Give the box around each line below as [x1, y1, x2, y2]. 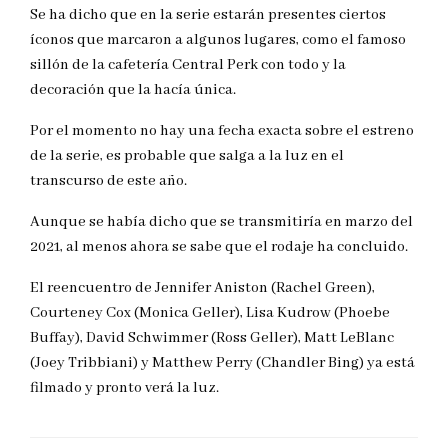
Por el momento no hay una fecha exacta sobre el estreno [30, 122, 414, 141]
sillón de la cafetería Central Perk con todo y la [30, 56, 346, 75]
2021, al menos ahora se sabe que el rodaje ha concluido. [30, 238, 408, 257]
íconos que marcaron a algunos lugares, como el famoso [30, 31, 406, 50]
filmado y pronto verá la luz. [30, 379, 219, 398]
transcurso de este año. [30, 172, 187, 191]
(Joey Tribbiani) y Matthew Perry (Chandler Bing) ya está [30, 354, 415, 373]
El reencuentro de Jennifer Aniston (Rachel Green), [30, 279, 375, 298]
